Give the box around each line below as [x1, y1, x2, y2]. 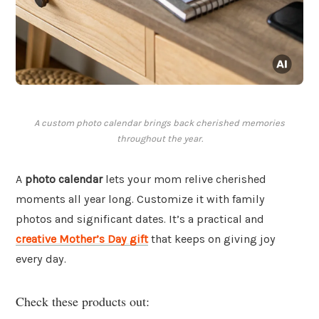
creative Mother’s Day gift [16, 232, 148, 246]
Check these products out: [16, 292, 150, 310]
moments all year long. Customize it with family [16, 192, 265, 206]
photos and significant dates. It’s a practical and [16, 212, 264, 226]
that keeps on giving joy [148, 232, 276, 246]
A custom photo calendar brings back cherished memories [34, 117, 285, 129]
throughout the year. [116, 133, 203, 145]
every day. [16, 252, 66, 266]
